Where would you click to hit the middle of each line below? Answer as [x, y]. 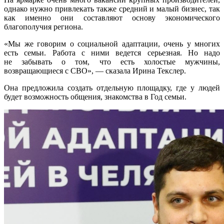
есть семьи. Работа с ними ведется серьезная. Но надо [112, 52]
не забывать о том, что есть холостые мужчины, [112, 61]
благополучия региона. [43, 26]
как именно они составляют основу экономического [112, 17]
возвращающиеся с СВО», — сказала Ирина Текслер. [95, 70]
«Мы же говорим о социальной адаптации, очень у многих [112, 43]
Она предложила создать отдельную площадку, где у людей [112, 87]
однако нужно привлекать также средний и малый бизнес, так [112, 8]
